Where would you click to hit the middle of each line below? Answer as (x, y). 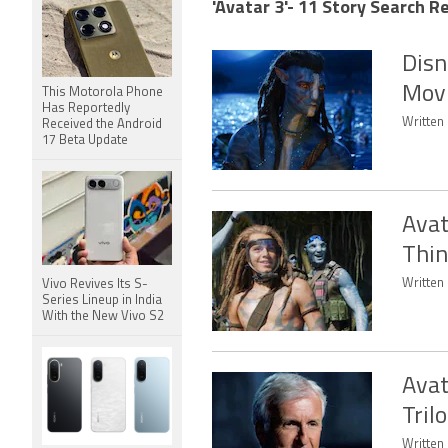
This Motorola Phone (102, 92)
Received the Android (102, 124)
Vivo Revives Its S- (95, 284)
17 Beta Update (85, 140)
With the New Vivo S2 (103, 316)
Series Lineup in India (102, 300)
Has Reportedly (86, 108)
